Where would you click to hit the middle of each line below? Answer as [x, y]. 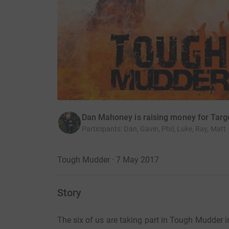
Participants [101, 129]
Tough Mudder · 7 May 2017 [108, 160]
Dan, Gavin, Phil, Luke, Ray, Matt [175, 129]
